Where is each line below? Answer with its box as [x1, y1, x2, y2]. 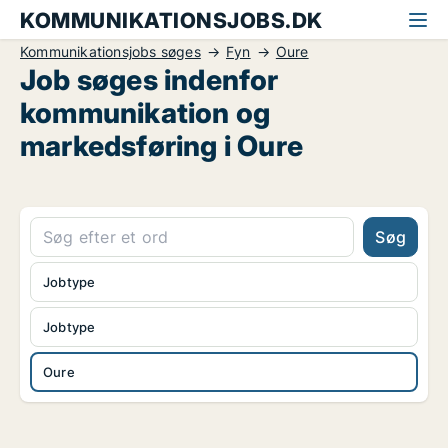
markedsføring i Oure [20, 129, 303, 163]
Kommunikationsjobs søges [20, 43, 201, 60]
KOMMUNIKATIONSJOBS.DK [20, 8, 323, 33]
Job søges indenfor [20, 63, 279, 97]
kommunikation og [20, 96, 271, 130]
